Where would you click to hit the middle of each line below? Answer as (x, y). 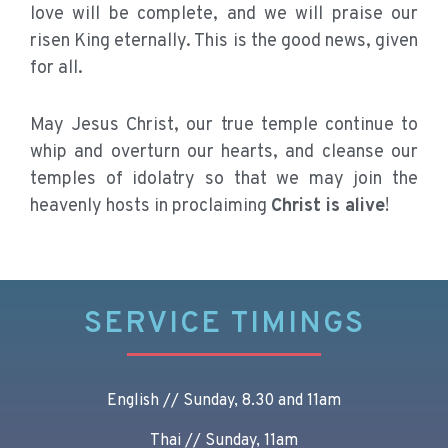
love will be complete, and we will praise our (224, 15)
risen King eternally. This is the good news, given (224, 42)
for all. (56, 69)
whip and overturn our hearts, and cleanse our (224, 153)
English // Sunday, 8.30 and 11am (224, 401)
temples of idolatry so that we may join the (224, 180)
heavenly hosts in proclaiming (150, 207)
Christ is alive (328, 207)
